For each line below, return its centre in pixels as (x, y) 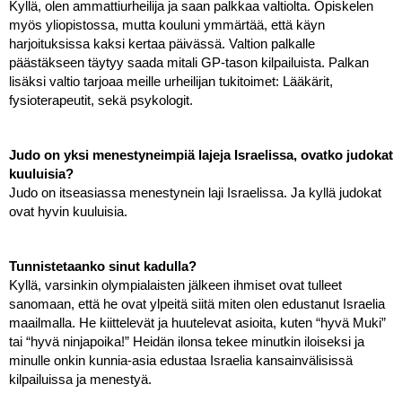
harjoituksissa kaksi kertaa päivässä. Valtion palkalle (162, 44)
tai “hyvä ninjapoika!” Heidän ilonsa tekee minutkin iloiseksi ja (187, 341)
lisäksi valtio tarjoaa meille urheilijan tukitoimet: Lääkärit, (171, 81)
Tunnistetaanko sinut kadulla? (103, 266)
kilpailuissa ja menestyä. (80, 379)
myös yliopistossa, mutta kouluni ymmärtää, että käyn (167, 25)
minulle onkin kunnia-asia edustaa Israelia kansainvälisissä (181, 360)
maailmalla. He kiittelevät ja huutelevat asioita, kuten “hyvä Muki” (197, 323)
